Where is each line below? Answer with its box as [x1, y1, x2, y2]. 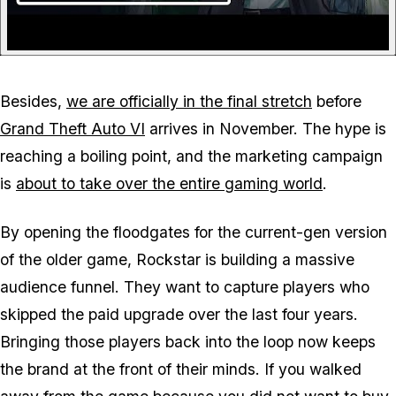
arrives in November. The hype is [145, 119, 386, 139]
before [312, 92, 362, 111]
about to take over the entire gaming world [16, 174, 323, 194]
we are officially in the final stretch [66, 92, 312, 111]
